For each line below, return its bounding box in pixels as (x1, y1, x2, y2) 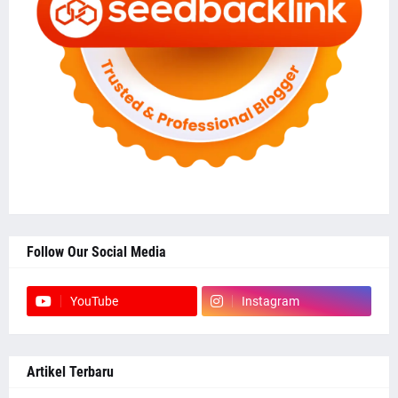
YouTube (70, 294, 118, 308)
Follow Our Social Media (27, 243, 166, 260)
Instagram (241, 294, 299, 308)
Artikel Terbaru (27, 363, 114, 380)
